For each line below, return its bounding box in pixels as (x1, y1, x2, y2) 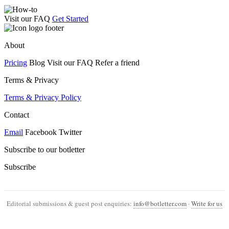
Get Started (52, 14, 88, 24)
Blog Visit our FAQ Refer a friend (27, 58, 140, 67)
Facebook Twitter (23, 128, 82, 137)
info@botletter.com (133, 199, 187, 209)
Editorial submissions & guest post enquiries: (7, 199, 133, 209)
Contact (4, 110, 29, 120)
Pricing (4, 58, 27, 67)
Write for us (191, 199, 222, 209)
